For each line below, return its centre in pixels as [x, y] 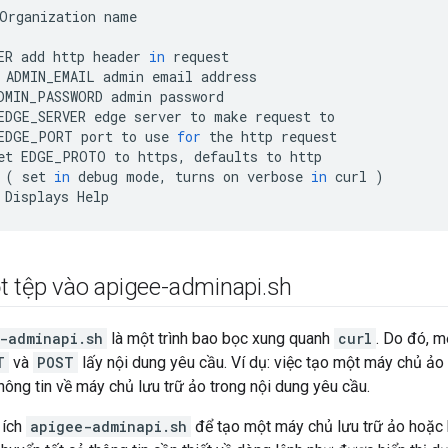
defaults [226, 157]
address [229, 77]
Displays [37, 197]
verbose [275, 177]
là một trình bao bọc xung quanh [220, 339]
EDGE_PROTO [63, 157]
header [117, 57]
